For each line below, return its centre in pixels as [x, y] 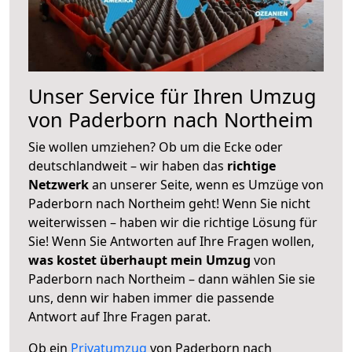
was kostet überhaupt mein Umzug [139, 260]
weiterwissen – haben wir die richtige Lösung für [173, 222]
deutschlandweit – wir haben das [128, 165]
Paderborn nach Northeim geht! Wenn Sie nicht [169, 203]
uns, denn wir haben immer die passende [151, 297]
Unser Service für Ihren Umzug [172, 95]
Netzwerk [60, 184]
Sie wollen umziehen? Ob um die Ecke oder [156, 147]
